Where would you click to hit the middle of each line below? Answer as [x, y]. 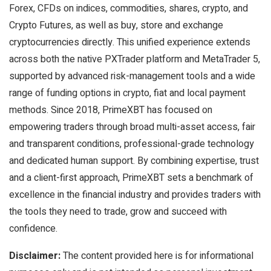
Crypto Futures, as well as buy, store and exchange [116, 25]
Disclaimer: [35, 256]
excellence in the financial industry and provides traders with [135, 195]
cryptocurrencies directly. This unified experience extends [130, 42]
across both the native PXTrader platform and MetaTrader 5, [135, 59]
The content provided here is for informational [157, 256]
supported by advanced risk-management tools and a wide [132, 76]
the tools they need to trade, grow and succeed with [118, 212]
